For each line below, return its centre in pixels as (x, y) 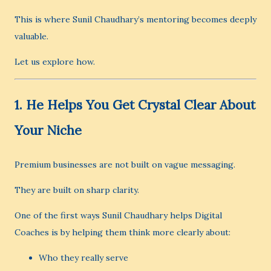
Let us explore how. (55, 62)
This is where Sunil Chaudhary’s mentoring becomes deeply (135, 19)
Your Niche (48, 130)
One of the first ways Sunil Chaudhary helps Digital (118, 215)
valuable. (31, 36)
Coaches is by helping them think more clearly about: (122, 232)
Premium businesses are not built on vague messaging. (125, 165)
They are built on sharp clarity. (77, 190)
